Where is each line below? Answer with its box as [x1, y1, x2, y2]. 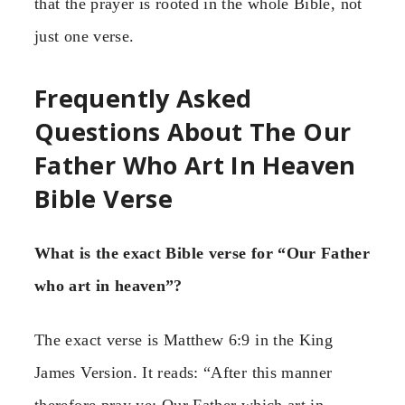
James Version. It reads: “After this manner [34, 363, 333, 382]
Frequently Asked [34, 81, 252, 116]
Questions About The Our [34, 115, 352, 149]
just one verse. [34, 27, 135, 46]
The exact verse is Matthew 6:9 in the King [34, 331, 334, 350]
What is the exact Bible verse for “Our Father [34, 244, 371, 263]
